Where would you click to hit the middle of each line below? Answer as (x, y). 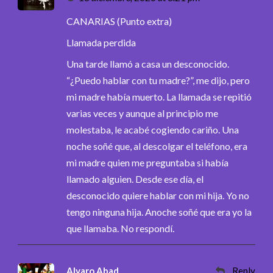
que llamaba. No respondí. (120, 228)
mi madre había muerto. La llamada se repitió (159, 96)
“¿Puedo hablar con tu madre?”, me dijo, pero (158, 80)
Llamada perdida (101, 42)
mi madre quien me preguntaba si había (147, 162)
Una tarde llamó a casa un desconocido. (148, 63)
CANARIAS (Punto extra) (119, 21)
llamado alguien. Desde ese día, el (135, 179)
